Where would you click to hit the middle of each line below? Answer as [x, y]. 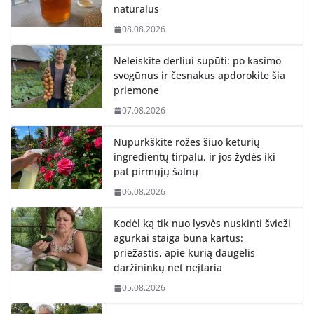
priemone [136, 90]
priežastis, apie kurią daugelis [184, 253]
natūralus [136, 9]
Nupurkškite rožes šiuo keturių [187, 142]
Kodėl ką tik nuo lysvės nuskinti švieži [202, 224]
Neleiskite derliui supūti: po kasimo [197, 61]
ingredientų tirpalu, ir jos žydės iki [194, 157]
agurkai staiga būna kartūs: [178, 238]
